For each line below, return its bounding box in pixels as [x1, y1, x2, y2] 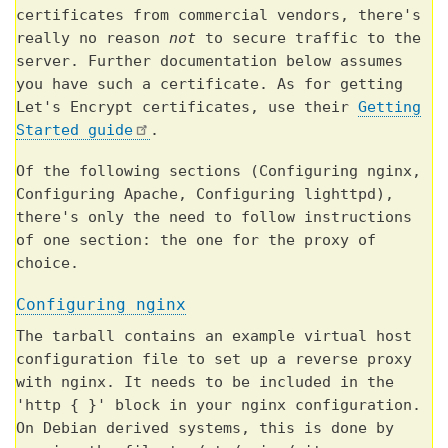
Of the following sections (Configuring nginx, [16, 161, 421, 180]
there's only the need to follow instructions [16, 207, 412, 226]
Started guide [16, 120, 133, 139]
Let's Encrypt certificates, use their [16, 97, 358, 116]
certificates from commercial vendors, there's [16, 5, 421, 24]
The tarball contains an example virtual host [16, 326, 412, 345]
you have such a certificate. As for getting [16, 74, 403, 93]
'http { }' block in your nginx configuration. [16, 395, 421, 414]
